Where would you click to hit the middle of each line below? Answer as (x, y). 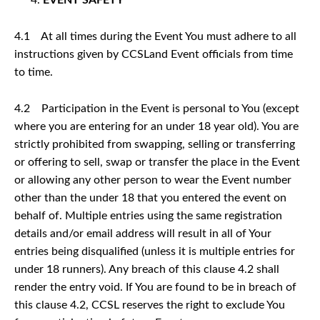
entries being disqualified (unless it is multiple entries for (155, 251)
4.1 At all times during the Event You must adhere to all (155, 36)
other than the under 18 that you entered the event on (150, 197)
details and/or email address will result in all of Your (143, 233)
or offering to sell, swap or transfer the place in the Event (157, 162)
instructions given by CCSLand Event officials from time (154, 54)
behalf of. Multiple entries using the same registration (148, 215)
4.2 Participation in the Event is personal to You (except (157, 108)
